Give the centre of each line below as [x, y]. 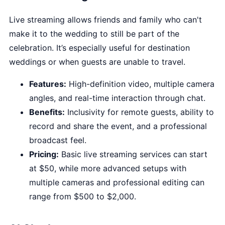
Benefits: [47, 112]
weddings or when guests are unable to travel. [97, 62]
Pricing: [44, 154]
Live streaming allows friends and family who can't [105, 20]
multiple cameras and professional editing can [117, 182]
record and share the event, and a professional [118, 126]
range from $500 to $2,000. [83, 196]
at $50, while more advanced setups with [108, 168]
